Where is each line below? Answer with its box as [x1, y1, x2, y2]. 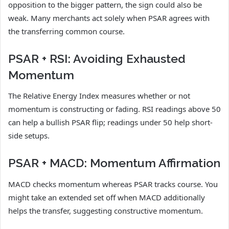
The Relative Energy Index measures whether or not [8, 90, 190, 101]
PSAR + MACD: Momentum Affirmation [8, 156, 220, 170]
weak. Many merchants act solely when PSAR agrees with [8, 12, 210, 23]
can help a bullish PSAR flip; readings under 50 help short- [8, 117, 213, 128]
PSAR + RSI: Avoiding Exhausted [8, 51, 186, 65]
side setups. [8, 130, 50, 141]
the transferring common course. [8, 26, 125, 36]
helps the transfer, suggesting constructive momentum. [8, 205, 203, 216]
